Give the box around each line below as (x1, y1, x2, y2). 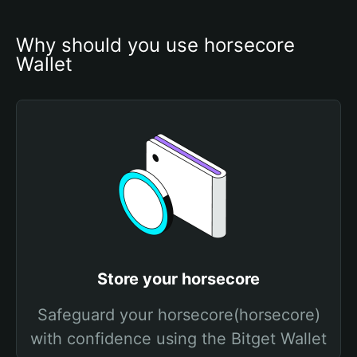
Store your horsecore (97, 269, 260, 288)
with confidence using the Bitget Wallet (30, 329, 327, 348)
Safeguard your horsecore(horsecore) (37, 305, 320, 324)
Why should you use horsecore (16, 33, 295, 57)
